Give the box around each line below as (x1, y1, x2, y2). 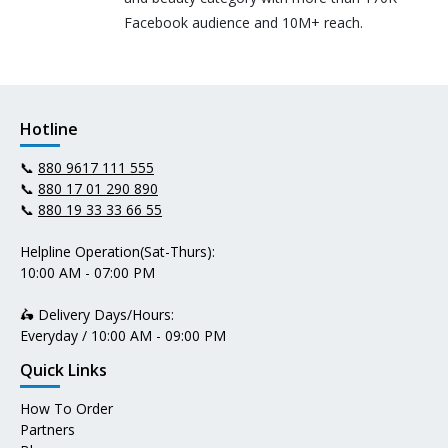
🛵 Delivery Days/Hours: (20, 304, 174, 324)
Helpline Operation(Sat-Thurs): (20, 241, 215, 261)
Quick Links (20, 358, 107, 381)
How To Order (20, 398, 113, 418)
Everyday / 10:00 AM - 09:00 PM (20, 325, 226, 345)
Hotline (20, 117, 78, 140)
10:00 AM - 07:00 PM (20, 262, 155, 282)
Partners (20, 419, 75, 439)
